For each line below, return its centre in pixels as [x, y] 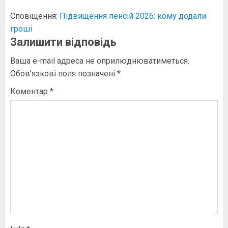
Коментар [30, 91]
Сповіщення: [35, 16]
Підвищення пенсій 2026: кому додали [133, 16]
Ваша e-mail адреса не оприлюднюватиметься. [100, 61]
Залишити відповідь [63, 42]
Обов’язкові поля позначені [64, 73]
